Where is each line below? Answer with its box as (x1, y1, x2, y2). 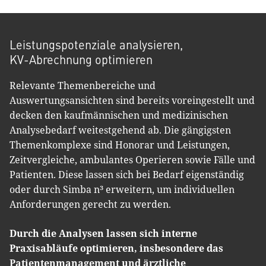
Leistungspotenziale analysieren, (9, 36, 183, 52)
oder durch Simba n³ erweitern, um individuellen (9, 183, 235, 196)
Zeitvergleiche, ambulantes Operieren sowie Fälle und (9, 153, 255, 166)
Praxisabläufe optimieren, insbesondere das (9, 242, 223, 255)
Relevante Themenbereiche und (9, 79, 156, 92)
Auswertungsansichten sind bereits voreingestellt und (9, 94, 255, 107)
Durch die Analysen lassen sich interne (9, 227, 197, 240)
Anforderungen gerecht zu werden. (9, 198, 171, 211)
